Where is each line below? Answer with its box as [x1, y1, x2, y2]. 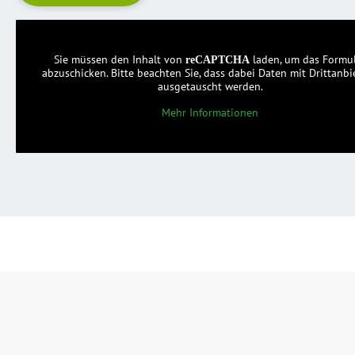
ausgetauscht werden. [157, 78, 263, 94]
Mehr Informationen [162, 105, 259, 120]
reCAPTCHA [185, 53, 250, 66]
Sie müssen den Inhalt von [54, 52, 186, 67]
